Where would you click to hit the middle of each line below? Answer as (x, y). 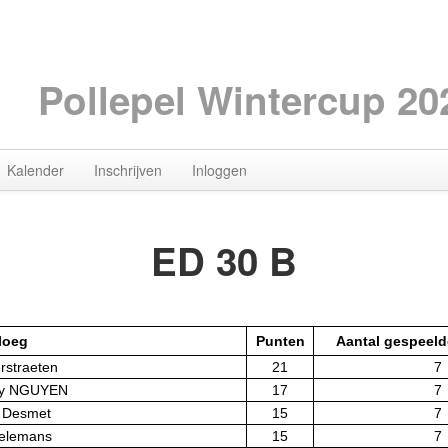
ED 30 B (224, 261)
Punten (280, 341)
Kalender (35, 170)
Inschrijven (128, 170)
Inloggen (219, 170)
